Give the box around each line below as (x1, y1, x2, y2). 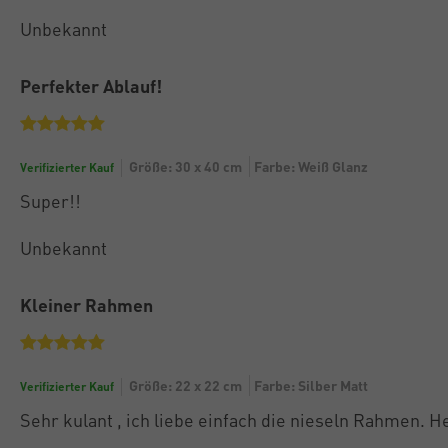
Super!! (20, 188, 81, 212)
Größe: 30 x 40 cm (129, 156, 242, 175)
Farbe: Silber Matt (254, 375, 368, 394)
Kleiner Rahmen (20, 292, 153, 316)
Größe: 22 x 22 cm (129, 375, 242, 394)
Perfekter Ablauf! (20, 73, 162, 97)
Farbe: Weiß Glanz (254, 156, 368, 175)
